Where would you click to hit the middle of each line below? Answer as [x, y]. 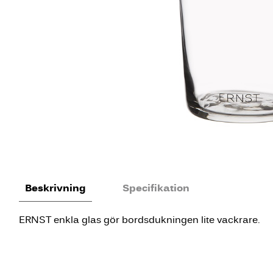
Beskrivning [55, 188]
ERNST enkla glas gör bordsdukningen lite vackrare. [140, 220]
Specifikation [156, 188]
